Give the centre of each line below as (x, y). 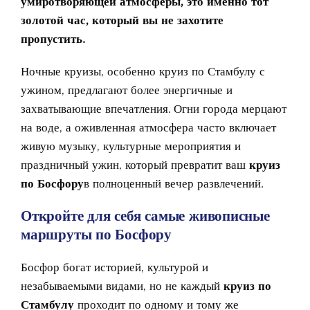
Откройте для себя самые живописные (145, 216)
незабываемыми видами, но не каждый (122, 285)
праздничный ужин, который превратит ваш (135, 164)
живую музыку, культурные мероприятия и (131, 146)
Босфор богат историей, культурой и (115, 267)
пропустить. (53, 38)
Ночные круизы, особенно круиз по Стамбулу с (143, 71)
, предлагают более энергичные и (147, 90)
